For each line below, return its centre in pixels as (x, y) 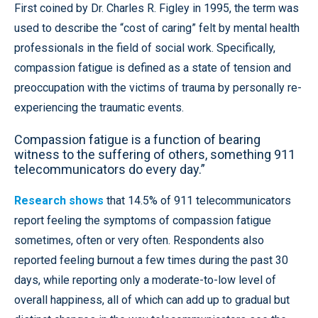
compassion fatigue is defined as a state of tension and (153, 68)
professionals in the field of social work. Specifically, (145, 48)
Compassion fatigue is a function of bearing (137, 139)
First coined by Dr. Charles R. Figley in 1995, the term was (157, 8)
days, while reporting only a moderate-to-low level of (145, 280)
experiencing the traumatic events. (99, 108)
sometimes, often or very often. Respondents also (139, 240)
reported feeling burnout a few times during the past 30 (151, 260)
